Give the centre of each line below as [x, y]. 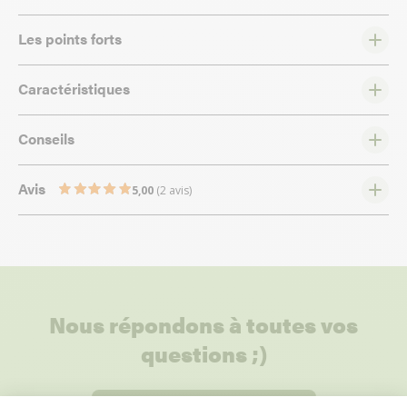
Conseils [46, 139]
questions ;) [203, 353]
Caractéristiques [74, 89]
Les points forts [70, 39]
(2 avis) [174, 190]
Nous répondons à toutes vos [203, 324]
